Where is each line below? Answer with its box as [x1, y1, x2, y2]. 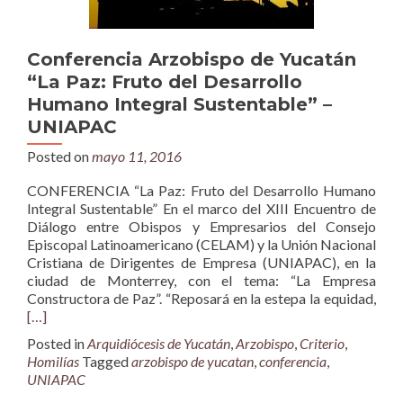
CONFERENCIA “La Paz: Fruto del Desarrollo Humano [27, 182, 376, 199]
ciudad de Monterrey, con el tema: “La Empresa [27, 272, 376, 289]
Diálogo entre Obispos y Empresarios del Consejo [27, 218, 376, 235]
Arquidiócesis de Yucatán [87, 335, 230, 352]
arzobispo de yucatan [131, 353, 254, 370]
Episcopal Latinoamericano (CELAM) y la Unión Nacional [27, 236, 376, 253]
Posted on [27, 148, 92, 165]
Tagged [82, 353, 131, 370]
